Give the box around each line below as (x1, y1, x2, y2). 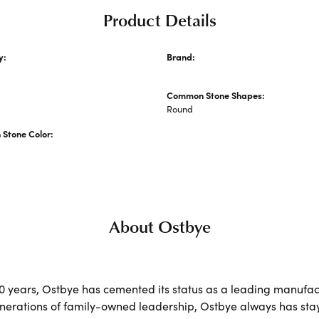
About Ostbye (108, 214, 211, 238)
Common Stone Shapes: (167, 89, 265, 101)
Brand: (167, 51, 195, 63)
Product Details (103, 8, 216, 31)
